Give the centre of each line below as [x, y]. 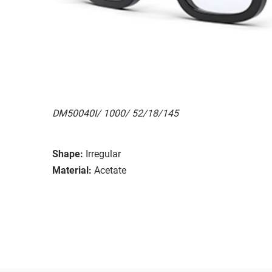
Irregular [103, 154]
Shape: [68, 154]
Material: [72, 170]
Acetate [110, 170]
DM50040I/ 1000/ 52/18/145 [115, 113]
